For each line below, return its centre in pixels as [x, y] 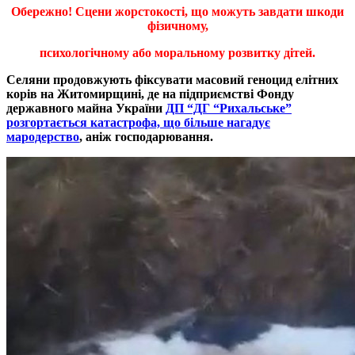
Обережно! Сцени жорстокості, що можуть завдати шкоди [177, 11]
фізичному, [177, 25]
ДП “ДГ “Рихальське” [229, 108]
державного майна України [86, 108]
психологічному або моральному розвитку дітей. [177, 52]
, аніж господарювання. [146, 136]
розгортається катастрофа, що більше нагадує [138, 122]
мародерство [43, 136]
